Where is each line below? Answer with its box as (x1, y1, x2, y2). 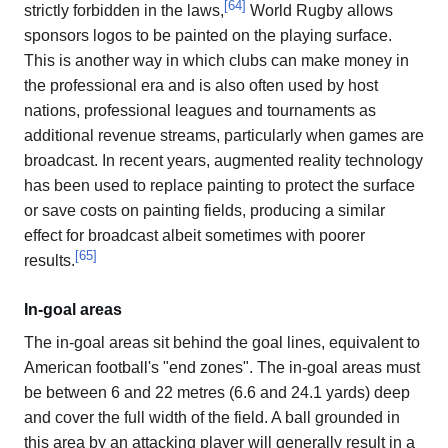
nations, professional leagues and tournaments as (24, 102, 376, 120)
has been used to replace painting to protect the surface (24, 177, 415, 195)
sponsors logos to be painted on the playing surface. (24, 27, 392, 45)
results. (24, 252, 75, 270)
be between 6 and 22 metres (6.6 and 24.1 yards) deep (24, 384, 410, 402)
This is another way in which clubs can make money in (24, 52, 409, 70)
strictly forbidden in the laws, (24, 2, 224, 20)
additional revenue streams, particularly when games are (24, 127, 424, 145)
